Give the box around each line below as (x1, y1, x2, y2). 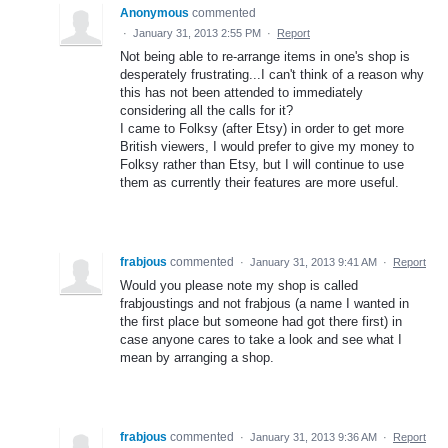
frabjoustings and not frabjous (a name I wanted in (120, 296, 409, 312)
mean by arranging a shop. (120, 350, 274, 366)
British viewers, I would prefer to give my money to (120, 139, 414, 155)
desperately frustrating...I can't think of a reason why (120, 67, 424, 83)
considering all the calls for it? (120, 103, 293, 119)
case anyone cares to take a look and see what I (120, 332, 402, 348)
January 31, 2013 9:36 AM (250, 431, 377, 444)
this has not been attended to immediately (120, 85, 363, 101)
